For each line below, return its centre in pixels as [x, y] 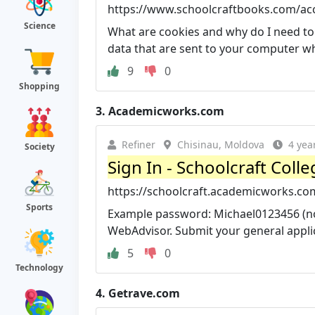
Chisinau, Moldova [221, 144]
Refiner [139, 144]
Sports [39, 207]
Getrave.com [144, 293]
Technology [39, 268]
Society [39, 147]
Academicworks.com [166, 111]
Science [39, 26]
